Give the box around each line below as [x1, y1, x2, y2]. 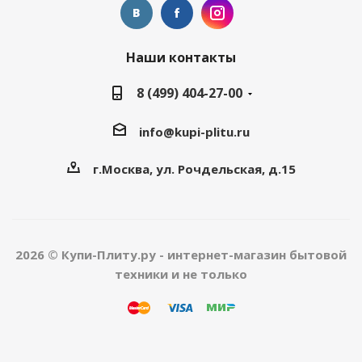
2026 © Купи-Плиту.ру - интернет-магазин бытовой [15, 246, 347, 263]
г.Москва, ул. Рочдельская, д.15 [92, 160, 296, 177]
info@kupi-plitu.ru [138, 123, 250, 140]
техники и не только [115, 265, 247, 282]
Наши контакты [126, 48, 236, 66]
